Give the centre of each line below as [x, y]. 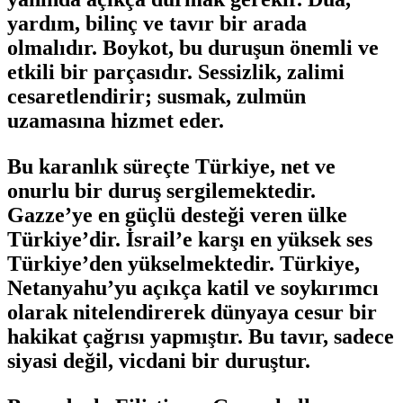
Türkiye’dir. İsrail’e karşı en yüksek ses [190, 239]
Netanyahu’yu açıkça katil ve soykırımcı [193, 287]
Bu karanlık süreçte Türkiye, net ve [171, 166]
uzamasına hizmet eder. [116, 120]
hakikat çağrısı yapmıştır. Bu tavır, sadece [201, 336]
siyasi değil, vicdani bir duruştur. [159, 360]
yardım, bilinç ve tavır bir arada [157, 23]
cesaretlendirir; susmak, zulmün [157, 96]
